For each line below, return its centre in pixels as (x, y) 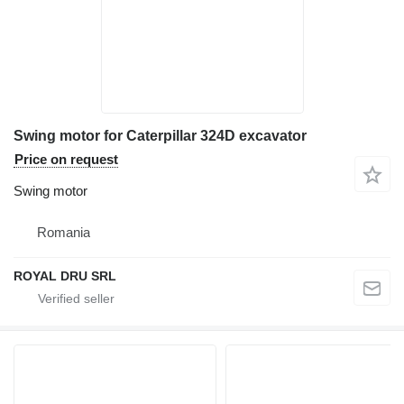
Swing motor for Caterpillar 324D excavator (160, 135)
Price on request (66, 159)
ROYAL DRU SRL (65, 275)
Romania (64, 232)
